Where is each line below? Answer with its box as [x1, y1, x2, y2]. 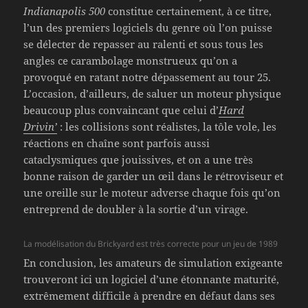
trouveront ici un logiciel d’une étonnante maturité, [23, 272, 280, 287]
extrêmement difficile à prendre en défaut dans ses [23, 289, 276, 303]
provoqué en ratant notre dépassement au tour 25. [23, 70, 272, 85]
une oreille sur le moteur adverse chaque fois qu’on [23, 186, 281, 200]
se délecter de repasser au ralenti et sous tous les [23, 37, 264, 52]
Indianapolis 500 [23, 4, 106, 19]
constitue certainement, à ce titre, [105, 4, 272, 19]
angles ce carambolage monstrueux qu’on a [23, 54, 238, 68]
